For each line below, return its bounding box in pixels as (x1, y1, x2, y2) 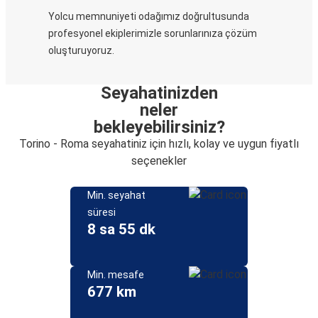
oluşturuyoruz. (48, 45, 114, 56)
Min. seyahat (87, 190, 146, 201)
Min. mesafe (87, 269, 144, 280)
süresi (87, 207, 116, 218)
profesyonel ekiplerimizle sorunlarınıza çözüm (48, 28, 257, 39)
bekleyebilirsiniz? (93, 117, 225, 137)
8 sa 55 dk (87, 221, 155, 238)
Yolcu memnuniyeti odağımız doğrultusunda (48, 11, 249, 22)
